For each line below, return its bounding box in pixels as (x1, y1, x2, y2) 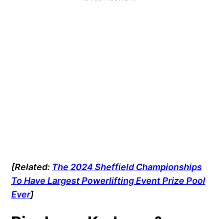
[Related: (11, 161, 52, 172)
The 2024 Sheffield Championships (52, 161, 202, 172)
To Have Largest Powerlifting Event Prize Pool (11, 175, 205, 186)
